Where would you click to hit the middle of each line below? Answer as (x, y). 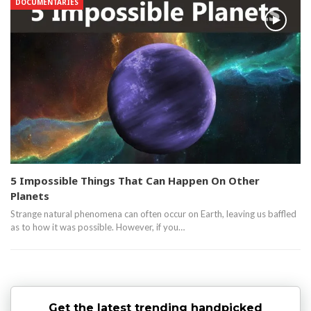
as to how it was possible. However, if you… (98, 227)
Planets (30, 195)
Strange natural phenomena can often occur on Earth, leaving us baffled (153, 213)
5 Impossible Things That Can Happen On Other (135, 180)
